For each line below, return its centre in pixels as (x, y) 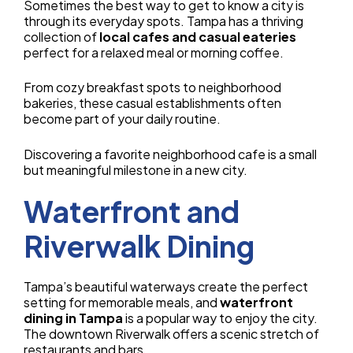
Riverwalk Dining (139, 245)
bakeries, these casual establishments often (152, 103)
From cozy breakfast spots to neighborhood (152, 87)
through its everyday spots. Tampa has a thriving (163, 20)
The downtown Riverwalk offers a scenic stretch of (171, 333)
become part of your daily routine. (122, 119)
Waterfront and (132, 211)
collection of (61, 36)
